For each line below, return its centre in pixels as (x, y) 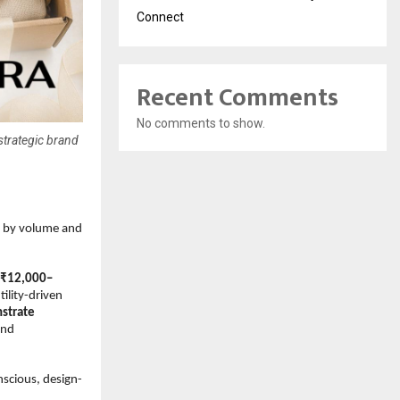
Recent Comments (237, 98)
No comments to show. (201, 124)
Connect (160, 17)
